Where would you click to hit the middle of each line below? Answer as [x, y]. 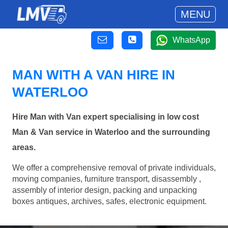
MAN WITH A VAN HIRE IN [94, 75]
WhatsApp [191, 40]
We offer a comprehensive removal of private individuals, [114, 167]
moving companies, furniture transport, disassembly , [107, 179]
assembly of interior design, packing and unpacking [105, 190]
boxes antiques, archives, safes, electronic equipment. [109, 201]
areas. [24, 148]
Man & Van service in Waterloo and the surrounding [111, 132]
